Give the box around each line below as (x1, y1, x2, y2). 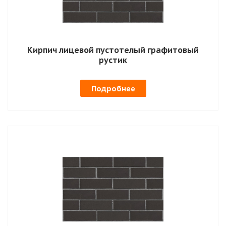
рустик (99, 54, 127, 65)
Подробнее (91, 83, 135, 93)
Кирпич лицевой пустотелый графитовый (27, 44, 199, 55)
